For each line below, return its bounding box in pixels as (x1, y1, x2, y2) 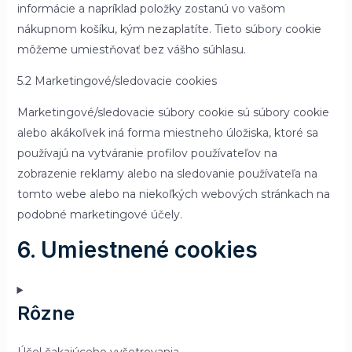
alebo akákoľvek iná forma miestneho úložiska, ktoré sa (16, 126, 318, 140)
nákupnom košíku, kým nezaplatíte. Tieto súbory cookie (16, 22, 321, 36)
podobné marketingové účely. (16, 207, 182, 222)
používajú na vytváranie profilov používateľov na (16, 146, 277, 160)
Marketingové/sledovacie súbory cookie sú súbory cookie (16, 105, 329, 119)
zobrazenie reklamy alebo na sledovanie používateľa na (16, 167, 317, 181)
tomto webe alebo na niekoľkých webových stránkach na (16, 187, 330, 201)
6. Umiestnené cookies (16, 236, 258, 263)
